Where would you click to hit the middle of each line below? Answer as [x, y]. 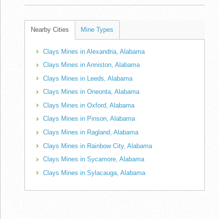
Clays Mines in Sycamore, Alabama [94, 159]
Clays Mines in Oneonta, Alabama [91, 92]
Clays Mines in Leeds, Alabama [88, 78]
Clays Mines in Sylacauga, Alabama [94, 173]
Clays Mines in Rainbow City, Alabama [98, 146]
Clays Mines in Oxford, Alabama [89, 105]
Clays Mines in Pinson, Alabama [89, 119]
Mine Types [97, 29]
